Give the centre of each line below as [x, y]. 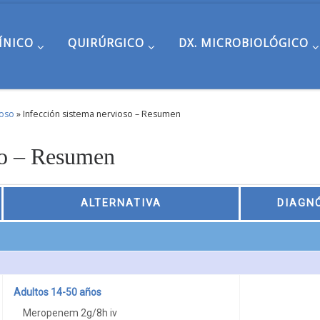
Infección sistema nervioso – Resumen [102, 114]
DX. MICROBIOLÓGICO [243, 43]
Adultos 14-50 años [57, 292]
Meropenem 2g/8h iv [70, 312]
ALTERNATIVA [121, 203]
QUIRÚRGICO [106, 43]
